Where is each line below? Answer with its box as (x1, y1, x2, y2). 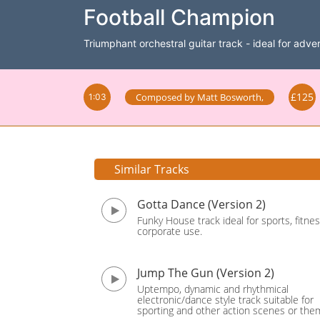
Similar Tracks (114, 161, 189, 177)
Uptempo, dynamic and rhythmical (137, 282, 289, 296)
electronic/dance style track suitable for (137, 293, 314, 306)
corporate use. (137, 224, 202, 238)
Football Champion (84, 4, 275, 30)
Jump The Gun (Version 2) (137, 265, 274, 281)
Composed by (136, 91, 197, 104)
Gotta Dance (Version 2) (137, 196, 266, 212)
